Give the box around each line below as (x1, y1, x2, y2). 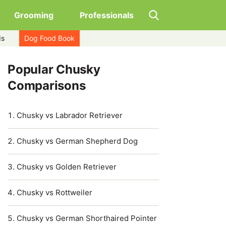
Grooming (14, 10, 53, 20)
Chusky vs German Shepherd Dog (17, 136, 138, 146)
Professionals (80, 10, 134, 20)
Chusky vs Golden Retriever (17, 162, 117, 172)
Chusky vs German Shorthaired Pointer (17, 213, 157, 223)
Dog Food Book (24, 34, 75, 42)
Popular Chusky (8, 62, 100, 77)
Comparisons (8, 78, 86, 93)
